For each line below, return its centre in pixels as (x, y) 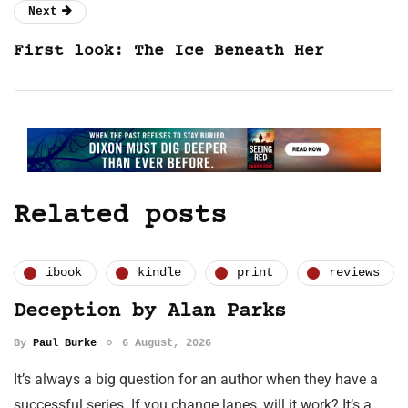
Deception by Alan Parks (150, 311)
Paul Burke (65, 343)
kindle (159, 273)
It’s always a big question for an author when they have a (196, 379)
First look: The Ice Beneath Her (169, 51)
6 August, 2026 (167, 343)
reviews (354, 273)
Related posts (120, 216)
